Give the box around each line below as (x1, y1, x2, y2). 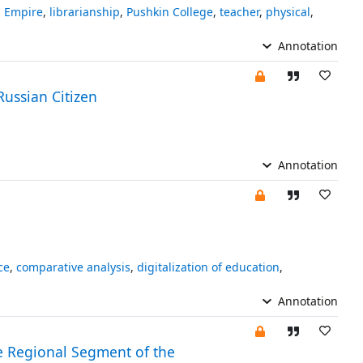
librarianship (49, 3, 120, 19)
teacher (219, 3, 259, 19)
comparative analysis (15, 258, 130, 275)
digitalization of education (136, 258, 280, 275)
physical (265, 3, 310, 19)
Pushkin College (126, 3, 213, 19)
